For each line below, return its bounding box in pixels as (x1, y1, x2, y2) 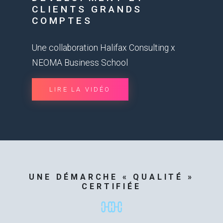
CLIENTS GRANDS (32, 3, 143, 15)
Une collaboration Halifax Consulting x (32, 42, 175, 53)
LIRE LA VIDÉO (49, 85, 111, 93)
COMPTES (32, 14, 93, 26)
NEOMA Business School (32, 57, 128, 68)
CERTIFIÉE (82, 181, 141, 191)
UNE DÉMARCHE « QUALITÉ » (29, 172, 194, 182)
